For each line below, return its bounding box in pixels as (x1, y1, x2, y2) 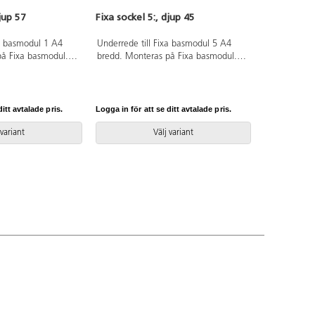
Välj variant (153, 129, 194, 138)
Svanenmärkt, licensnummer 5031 (96, 65, 232, 75)
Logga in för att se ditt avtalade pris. (96, 104, 231, 113)
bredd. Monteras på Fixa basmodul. (96, 52, 237, 62)
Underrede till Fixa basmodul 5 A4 (96, 39, 231, 49)
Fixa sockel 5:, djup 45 (96, 11, 195, 24)
